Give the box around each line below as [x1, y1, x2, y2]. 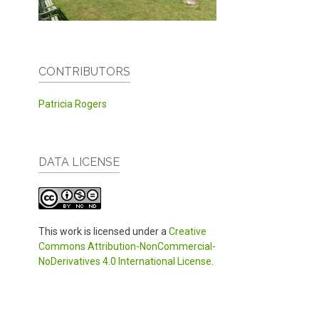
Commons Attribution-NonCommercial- [38, 240, 216, 252]
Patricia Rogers [38, 98, 107, 110]
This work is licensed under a [38, 225, 169, 237]
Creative [169, 225, 206, 237]
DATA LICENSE [38, 155, 120, 169]
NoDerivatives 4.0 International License [38, 255, 211, 267]
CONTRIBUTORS [38, 64, 130, 78]
